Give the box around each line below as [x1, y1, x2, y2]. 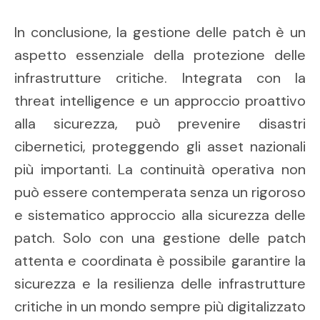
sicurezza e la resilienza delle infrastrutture [14, 274, 306, 294]
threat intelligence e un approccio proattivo [14, 91, 306, 111]
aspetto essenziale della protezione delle [14, 46, 306, 65]
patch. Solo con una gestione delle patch [14, 229, 306, 248]
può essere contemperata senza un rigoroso [14, 183, 306, 202]
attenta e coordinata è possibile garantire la [14, 251, 306, 271]
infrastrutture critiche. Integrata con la [14, 69, 306, 88]
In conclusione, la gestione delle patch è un [14, 23, 306, 42]
